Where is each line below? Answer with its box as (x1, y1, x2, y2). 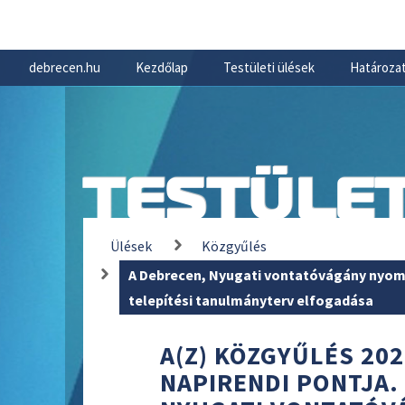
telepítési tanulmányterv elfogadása (128, 291, 373, 309)
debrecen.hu (29, 59, 100, 77)
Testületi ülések (223, 59, 315, 77)
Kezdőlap (136, 59, 188, 77)
